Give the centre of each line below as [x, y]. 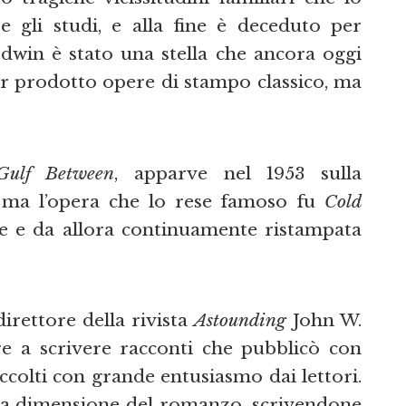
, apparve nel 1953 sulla [238, 173]
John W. [324, 319]
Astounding [241, 319]
